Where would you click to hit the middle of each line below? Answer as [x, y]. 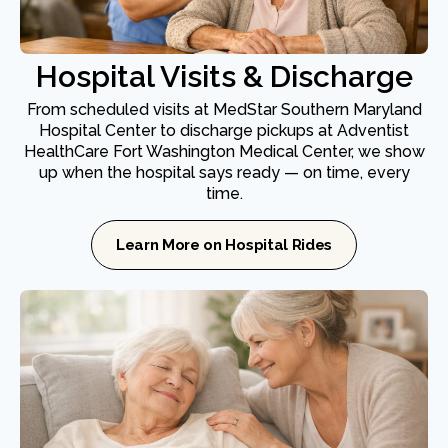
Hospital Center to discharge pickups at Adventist [224, 131]
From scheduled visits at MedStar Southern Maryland [224, 110]
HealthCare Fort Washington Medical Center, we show [224, 152]
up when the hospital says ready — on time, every [224, 173]
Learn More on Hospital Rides [224, 245]
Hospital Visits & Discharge [224, 77]
